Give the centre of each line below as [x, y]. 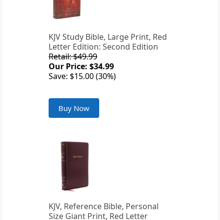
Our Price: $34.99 [81, 67]
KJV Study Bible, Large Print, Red [108, 37]
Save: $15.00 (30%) [82, 76]
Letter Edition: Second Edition [103, 47]
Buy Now [74, 108]
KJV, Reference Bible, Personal [104, 206]
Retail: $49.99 [73, 57]
